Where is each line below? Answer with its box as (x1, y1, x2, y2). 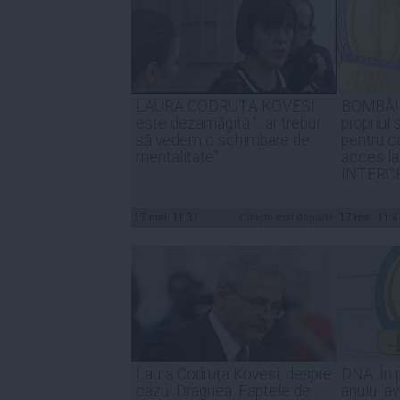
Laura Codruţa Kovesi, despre (136, 364, 332, 383)
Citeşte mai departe (239, 211, 334, 224)
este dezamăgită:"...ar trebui (136, 113, 320, 132)
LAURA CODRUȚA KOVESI (136, 96, 315, 115)
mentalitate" (136, 147, 219, 166)
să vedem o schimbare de (136, 130, 310, 149)
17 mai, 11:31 (134, 211, 199, 224)
